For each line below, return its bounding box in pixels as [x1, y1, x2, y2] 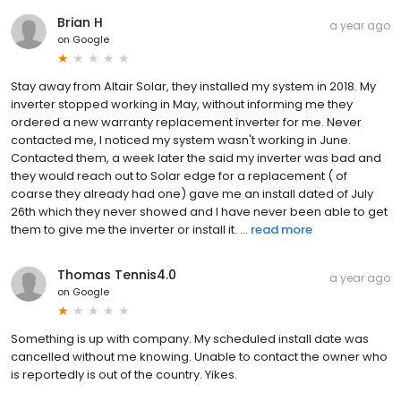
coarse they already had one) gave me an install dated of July [11, 184, 373, 202]
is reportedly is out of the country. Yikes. [11, 365, 237, 383]
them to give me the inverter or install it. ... [11, 220, 248, 238]
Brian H [57, 13, 103, 31]
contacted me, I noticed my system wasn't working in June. [11, 131, 351, 149]
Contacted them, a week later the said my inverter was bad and [11, 149, 381, 166]
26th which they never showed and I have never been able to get [11, 202, 388, 220]
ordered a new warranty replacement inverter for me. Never [11, 113, 362, 131]
